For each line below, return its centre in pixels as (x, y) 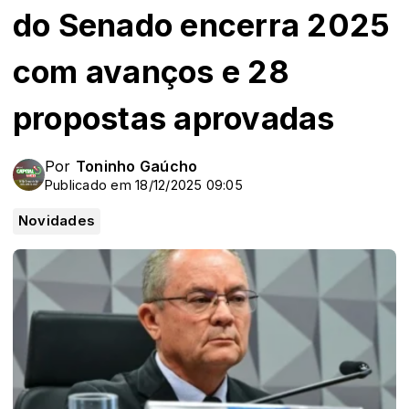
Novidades (57, 220)
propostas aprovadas (174, 118)
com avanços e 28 (151, 71)
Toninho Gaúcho (136, 166)
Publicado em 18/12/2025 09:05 (144, 184)
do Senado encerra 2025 (202, 25)
